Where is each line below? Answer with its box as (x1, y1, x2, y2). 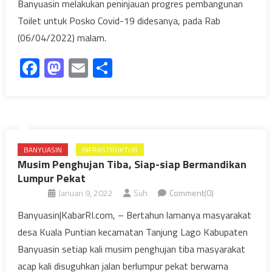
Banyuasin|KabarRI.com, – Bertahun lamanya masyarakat (17, 207, 251, 222)
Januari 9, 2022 (58, 186, 113, 199)
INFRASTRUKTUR (81, 143, 138, 155)
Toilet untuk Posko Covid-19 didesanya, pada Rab (17, 13, 220, 28)
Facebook (39, 53, 118, 83)
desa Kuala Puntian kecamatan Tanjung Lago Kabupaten (17, 224, 248, 239)
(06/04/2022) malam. (17, 30, 106, 45)
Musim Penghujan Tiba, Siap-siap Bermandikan (17, 155, 246, 172)
